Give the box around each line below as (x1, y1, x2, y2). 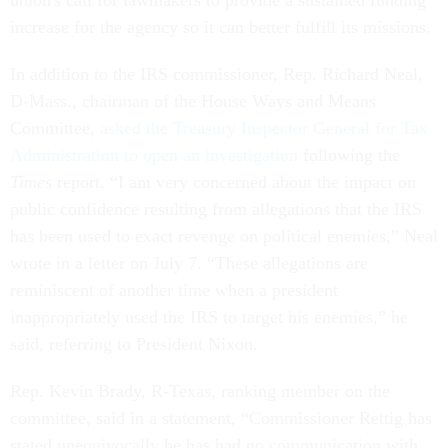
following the (298, 145, 400, 166)
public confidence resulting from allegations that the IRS (10, 199, 422, 220)
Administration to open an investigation (10, 145, 298, 166)
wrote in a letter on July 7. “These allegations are (10, 253, 368, 274)
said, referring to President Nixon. (10, 334, 258, 355)
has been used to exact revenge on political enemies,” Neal (10, 226, 438, 247)
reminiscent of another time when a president (10, 280, 338, 301)
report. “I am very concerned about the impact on (57, 172, 416, 193)
